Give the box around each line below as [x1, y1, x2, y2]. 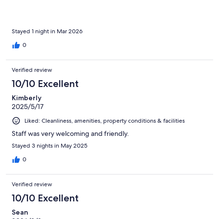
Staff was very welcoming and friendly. [12, 129, 129, 138]
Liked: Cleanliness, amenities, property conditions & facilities [24, 117, 185, 125]
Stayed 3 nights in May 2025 [12, 142, 88, 150]
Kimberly [12, 93, 42, 103]
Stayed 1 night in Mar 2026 [12, 27, 83, 36]
